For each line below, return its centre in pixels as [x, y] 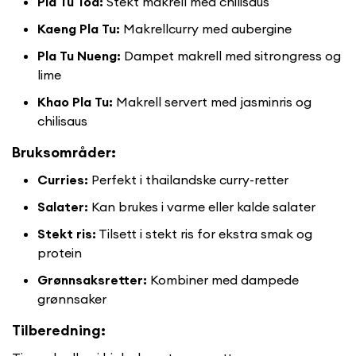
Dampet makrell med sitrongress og [231, 56]
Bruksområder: [64, 153]
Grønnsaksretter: [92, 280]
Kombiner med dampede [223, 280]
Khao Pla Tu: [75, 102]
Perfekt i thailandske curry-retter [188, 180]
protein [60, 253]
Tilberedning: [59, 331]
